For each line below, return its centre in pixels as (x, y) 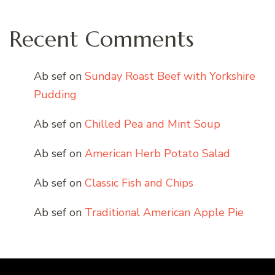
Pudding (55, 95)
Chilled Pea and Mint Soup (153, 124)
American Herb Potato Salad (157, 154)
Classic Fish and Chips (139, 183)
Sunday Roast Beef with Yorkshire (170, 76)
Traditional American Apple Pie (164, 213)
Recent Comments (102, 39)
